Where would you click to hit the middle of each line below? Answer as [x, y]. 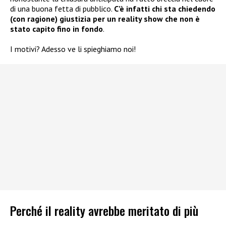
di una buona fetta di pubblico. [62, 8]
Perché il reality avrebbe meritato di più [104, 211]
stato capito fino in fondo [56, 29]
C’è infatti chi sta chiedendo [165, 8]
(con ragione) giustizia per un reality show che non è [105, 18]
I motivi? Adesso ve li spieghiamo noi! [73, 49]
